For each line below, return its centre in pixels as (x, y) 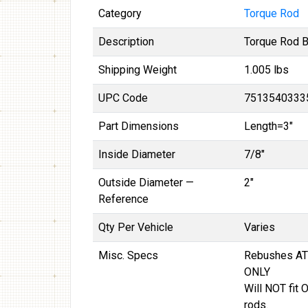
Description (126, 42)
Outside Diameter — (146, 183)
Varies (260, 227)
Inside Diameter (137, 154)
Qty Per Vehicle (136, 227)
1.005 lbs (266, 70)
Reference (123, 199)
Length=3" (268, 126)
